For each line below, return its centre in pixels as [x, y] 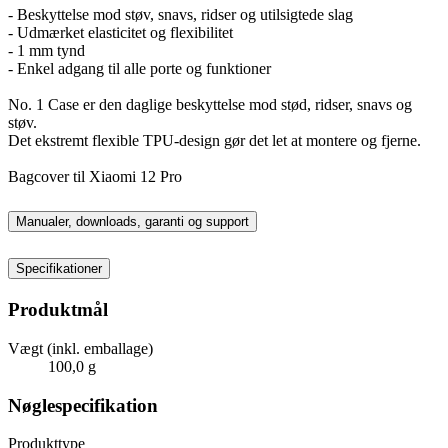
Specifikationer [59, 269]
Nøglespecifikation [83, 405]
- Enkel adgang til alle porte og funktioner [139, 68]
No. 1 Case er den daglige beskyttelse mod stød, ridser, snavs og [210, 104]
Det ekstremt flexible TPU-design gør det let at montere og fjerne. [214, 140]
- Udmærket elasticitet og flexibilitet [120, 32]
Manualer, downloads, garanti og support [132, 222]
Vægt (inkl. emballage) [80, 348]
